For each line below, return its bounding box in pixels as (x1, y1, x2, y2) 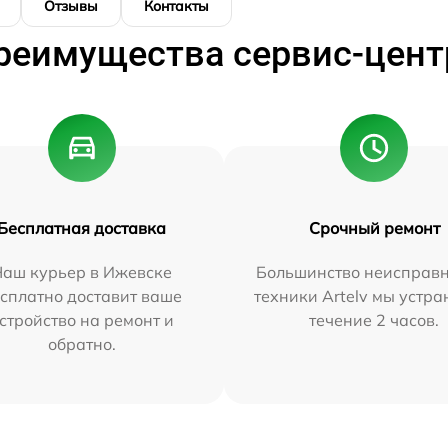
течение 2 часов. (309, 310, 440, 331)
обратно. (47, 334, 116, 355)
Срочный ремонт (308, 218, 440, 239)
